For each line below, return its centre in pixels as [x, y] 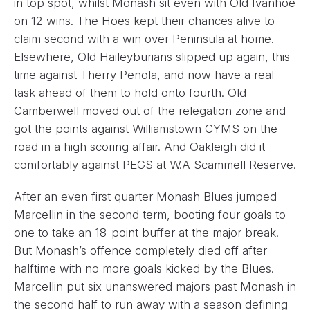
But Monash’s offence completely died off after [140, 250]
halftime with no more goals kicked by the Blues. [144, 268]
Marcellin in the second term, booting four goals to [150, 214]
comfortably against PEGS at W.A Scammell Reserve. [155, 164]
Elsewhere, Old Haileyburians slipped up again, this [152, 56]
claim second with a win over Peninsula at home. [144, 38]
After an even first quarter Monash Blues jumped [145, 196]
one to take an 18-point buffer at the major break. [146, 232]
